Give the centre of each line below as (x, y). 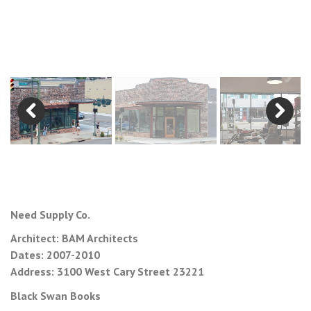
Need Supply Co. (50, 214)
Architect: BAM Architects (74, 238)
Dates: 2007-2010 (55, 255)
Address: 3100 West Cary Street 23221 (107, 272)
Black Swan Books (56, 295)
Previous (35, 140)
